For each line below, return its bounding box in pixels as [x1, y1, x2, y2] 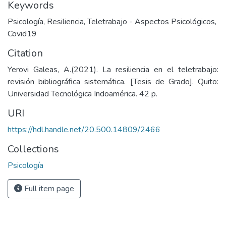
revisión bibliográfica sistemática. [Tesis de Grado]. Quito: [8, 76, 218, 87]
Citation [8, 46, 43, 60]
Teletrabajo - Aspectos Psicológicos [87, 16, 215, 27]
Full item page [22, 183, 74, 194]
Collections [8, 142, 59, 156]
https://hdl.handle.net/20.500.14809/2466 [8, 124, 160, 135]
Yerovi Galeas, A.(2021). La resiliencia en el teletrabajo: [8, 64, 218, 75]
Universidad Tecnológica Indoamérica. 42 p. [8, 88, 157, 99]
